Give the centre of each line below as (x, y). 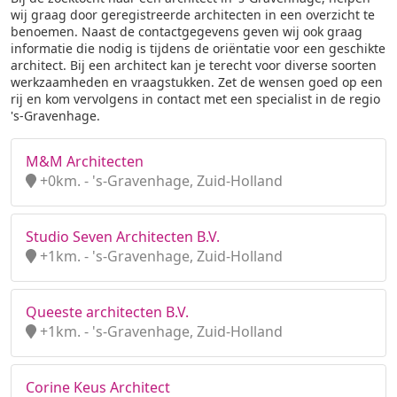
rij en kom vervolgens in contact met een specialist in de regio (195, 99)
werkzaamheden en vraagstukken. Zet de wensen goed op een (197, 82)
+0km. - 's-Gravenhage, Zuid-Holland (160, 181)
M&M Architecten (85, 161)
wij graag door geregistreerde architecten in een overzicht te (193, 15)
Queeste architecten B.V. (107, 312)
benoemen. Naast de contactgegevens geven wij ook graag (187, 31)
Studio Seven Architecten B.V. (123, 237)
